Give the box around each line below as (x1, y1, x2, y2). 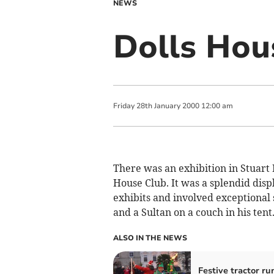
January (154, 101, 180, 111)
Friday (113, 101, 135, 111)
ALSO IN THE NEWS (113, 233, 187, 243)
